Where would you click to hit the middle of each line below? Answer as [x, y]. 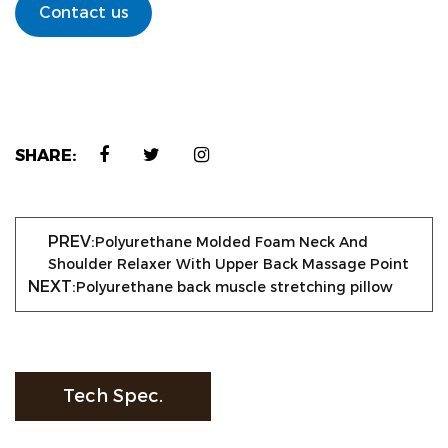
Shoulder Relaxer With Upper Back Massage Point [228, 264]
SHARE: [45, 155]
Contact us [83, 12]
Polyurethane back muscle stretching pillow [234, 287]
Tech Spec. [113, 396]
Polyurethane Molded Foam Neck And [231, 242]
